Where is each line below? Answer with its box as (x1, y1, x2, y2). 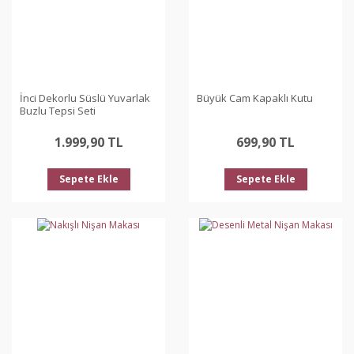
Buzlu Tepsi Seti (20, 104, 96, 118)
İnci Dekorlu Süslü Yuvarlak (20, 91, 150, 105)
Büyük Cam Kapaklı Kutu (197, 91, 313, 105)
